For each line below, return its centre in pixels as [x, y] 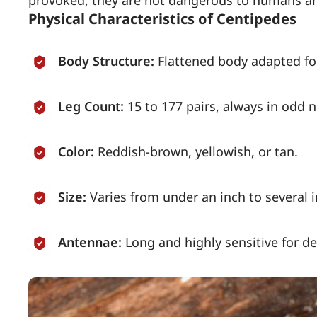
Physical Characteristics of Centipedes [162, 18]
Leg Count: [91, 106]
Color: [76, 151]
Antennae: [90, 242]
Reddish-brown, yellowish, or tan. [198, 151]
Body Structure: [106, 60]
